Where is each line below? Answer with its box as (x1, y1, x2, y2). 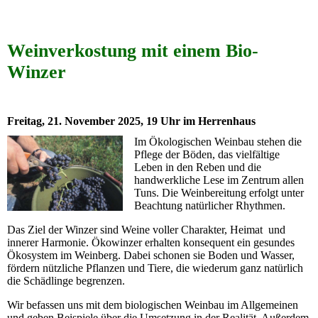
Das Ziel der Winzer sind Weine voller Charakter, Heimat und (7, 223, 285, 236)
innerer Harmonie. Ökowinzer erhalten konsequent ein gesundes (7, 236, 295, 248)
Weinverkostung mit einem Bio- (7, 40, 258, 61)
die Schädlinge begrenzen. (7, 274, 125, 287)
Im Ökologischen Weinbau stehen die (134, 135, 302, 148)
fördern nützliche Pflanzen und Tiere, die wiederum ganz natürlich (7, 261, 303, 274)
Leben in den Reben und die (134, 160, 262, 173)
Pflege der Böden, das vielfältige (134, 148, 280, 160)
